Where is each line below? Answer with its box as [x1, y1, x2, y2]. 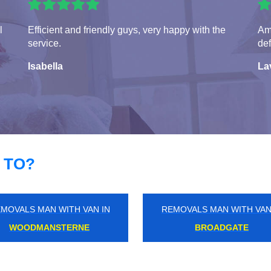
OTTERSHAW [22, 222, 76, 232]
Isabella [28, 60, 63, 71]
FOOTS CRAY [194, 222, 249, 232]
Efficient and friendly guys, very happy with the [28, 24, 226, 35]
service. [28, 38, 61, 48]
